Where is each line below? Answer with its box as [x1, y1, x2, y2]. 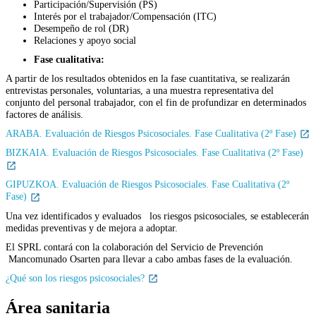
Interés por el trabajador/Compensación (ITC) [34, 10, 217, 22]
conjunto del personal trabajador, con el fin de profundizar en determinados [6, 96, 306, 108]
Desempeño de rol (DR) [34, 22, 129, 34]
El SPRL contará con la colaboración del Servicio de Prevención [6, 241, 263, 253]
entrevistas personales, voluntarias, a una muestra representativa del [6, 84, 274, 96]
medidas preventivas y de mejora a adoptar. [6, 221, 178, 233]
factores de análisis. [6, 108, 83, 120]
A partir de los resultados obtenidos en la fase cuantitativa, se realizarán [6, 72, 290, 84]
